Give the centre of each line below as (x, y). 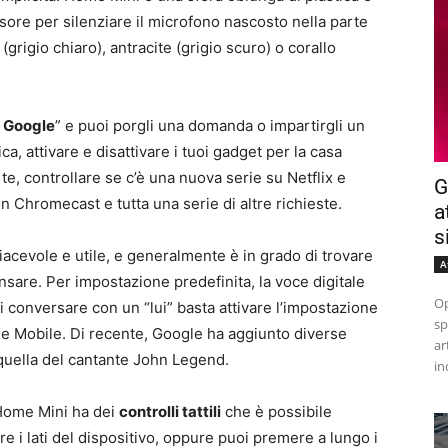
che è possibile (276, 412)
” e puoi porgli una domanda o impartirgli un (210, 126)
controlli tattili (170, 412)
